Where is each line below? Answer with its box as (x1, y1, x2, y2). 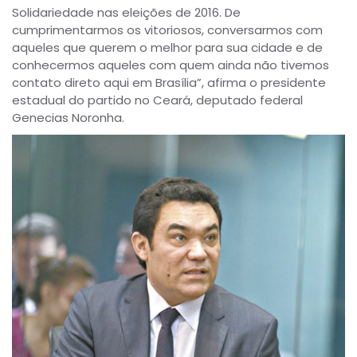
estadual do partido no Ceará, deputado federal (12, 91, 303, 108)
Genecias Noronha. (12, 108, 124, 126)
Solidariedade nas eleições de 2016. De (12, 3, 241, 21)
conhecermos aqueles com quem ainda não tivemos (12, 56, 329, 73)
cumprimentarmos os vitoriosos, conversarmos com (12, 21, 323, 38)
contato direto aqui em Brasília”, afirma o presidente (12, 73, 326, 91)
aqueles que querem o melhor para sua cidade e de (12, 38, 323, 56)
